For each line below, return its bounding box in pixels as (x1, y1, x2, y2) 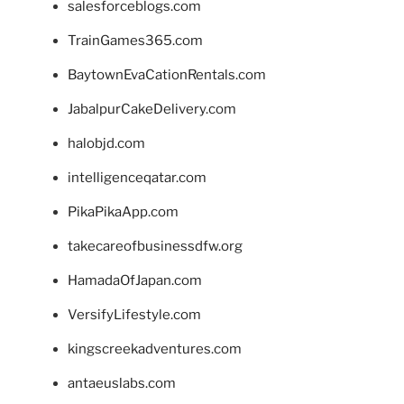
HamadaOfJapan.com (68, 271, 202, 289)
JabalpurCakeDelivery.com (68, 100, 236, 117)
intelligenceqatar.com (68, 169, 207, 186)
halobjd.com (68, 134, 145, 151)
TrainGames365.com (68, 32, 203, 49)
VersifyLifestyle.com (68, 306, 201, 323)
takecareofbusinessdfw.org (68, 237, 243, 254)
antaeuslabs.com (68, 374, 176, 391)
